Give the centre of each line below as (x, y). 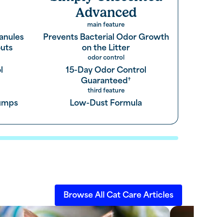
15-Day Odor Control (106, 70)
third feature (106, 91)
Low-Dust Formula (106, 103)
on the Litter (106, 48)
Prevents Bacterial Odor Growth (106, 37)
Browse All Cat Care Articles (118, 195)
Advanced (106, 13)
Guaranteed (105, 81)
